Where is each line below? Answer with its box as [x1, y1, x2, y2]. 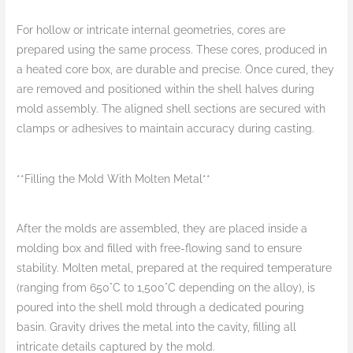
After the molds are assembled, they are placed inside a [17, 222, 308, 236]
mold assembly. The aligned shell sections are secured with [17, 102, 326, 116]
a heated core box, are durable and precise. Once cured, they [17, 63, 335, 76]
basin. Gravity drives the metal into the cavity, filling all [17, 321, 297, 334]
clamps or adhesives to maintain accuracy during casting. [17, 122, 315, 136]
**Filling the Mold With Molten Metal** [17, 172, 211, 185]
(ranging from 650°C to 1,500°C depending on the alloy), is [17, 281, 316, 295]
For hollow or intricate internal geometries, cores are [17, 24, 286, 37]
